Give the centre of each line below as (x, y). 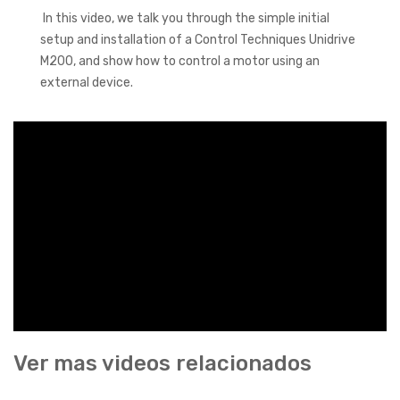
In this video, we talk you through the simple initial (186, 18)
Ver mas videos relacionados (162, 363)
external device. (87, 82)
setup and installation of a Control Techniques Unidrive (198, 39)
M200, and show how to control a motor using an (180, 61)
